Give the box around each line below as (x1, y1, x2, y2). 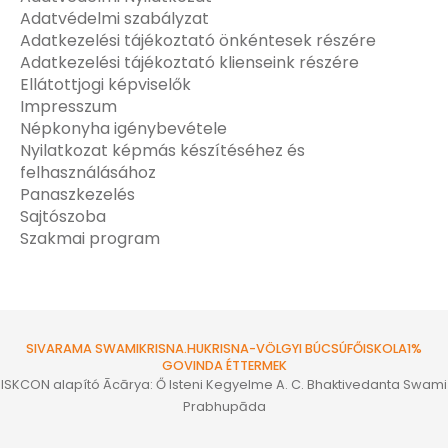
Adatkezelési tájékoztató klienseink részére (20, 50, 359, 74)
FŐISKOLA (347, 339, 407, 357)
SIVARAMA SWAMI (26, 339, 139, 357)
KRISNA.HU (139, 339, 204, 357)
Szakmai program (20, 226, 160, 250)
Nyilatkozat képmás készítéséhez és (20, 138, 305, 162)
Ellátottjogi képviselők (20, 72, 191, 96)
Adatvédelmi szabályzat (20, 6, 209, 30)
